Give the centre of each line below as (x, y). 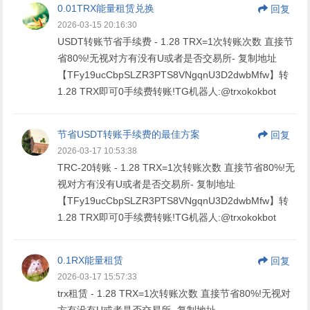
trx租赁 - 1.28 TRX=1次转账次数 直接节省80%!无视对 (174, 293)
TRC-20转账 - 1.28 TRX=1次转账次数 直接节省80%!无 (176, 167)
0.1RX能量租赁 (91, 260)
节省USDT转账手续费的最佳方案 (129, 134)
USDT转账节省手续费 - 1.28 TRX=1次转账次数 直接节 (176, 41)
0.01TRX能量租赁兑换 (106, 8)
